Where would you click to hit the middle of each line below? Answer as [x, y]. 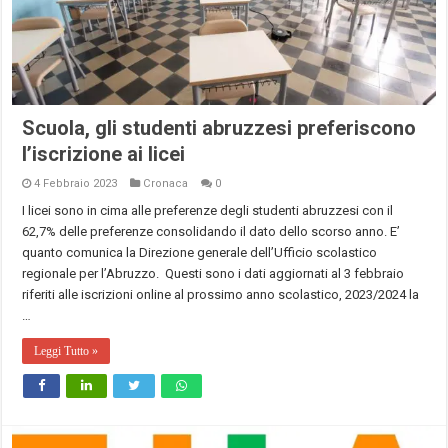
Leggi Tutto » [66, 351]
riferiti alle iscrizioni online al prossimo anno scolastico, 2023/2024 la [221, 295]
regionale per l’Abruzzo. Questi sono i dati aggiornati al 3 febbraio [213, 274]
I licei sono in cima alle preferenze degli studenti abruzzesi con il [208, 211]
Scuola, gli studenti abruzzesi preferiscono [219, 128]
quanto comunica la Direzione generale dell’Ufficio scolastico [200, 253]
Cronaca [166, 184]
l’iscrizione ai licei [104, 154]
